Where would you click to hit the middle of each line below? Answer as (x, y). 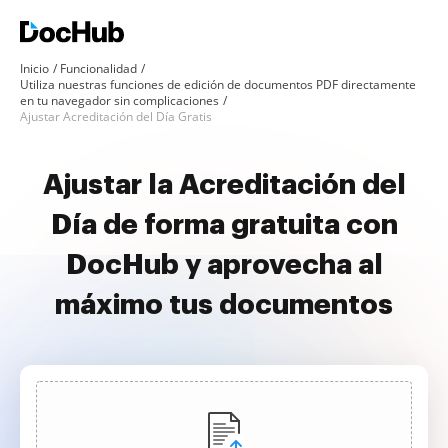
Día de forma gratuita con (224, 225)
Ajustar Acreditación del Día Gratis (116, 116)
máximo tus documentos (224, 305)
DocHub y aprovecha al (224, 265)
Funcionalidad (98, 68)
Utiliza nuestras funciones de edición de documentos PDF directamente (218, 84)
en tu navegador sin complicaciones (119, 100)
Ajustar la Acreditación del (224, 185)
